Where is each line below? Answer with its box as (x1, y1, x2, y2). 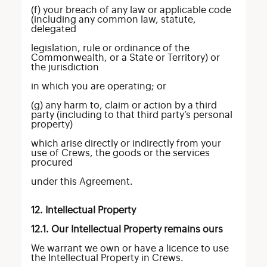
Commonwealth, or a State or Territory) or (30, 53, 220, 63)
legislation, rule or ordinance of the (30, 44, 190, 53)
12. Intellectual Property (30, 206, 136, 215)
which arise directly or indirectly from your (30, 139, 221, 148)
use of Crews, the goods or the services (30, 148, 210, 158)
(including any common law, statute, (30, 15, 196, 24)
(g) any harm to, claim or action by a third (30, 101, 217, 110)
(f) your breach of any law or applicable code (30, 5, 231, 15)
